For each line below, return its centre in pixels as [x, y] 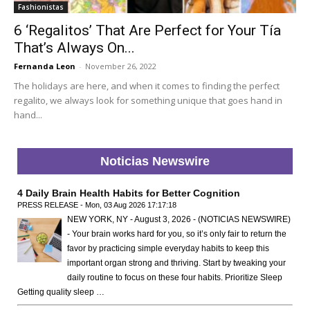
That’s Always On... [74, 47]
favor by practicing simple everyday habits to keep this [168, 248]
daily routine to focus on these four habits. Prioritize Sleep [175, 277]
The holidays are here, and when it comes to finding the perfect [147, 85]
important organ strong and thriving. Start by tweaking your [176, 263]
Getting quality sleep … [61, 292]
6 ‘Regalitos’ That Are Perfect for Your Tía [147, 30]
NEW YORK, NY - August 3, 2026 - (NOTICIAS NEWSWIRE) [179, 219]
